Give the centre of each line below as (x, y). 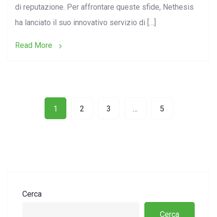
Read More (35, 46)
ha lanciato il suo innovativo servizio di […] (85, 23)
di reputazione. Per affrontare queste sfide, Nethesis (104, 7)
